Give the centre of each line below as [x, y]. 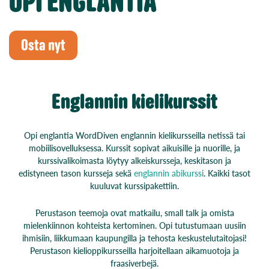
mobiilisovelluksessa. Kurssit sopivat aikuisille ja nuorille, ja [134, 147]
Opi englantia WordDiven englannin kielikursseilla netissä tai [134, 135]
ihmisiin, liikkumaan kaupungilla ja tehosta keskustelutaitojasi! [134, 237]
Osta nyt [43, 45]
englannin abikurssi [169, 173]
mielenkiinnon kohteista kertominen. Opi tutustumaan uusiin [134, 225]
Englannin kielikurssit [134, 101]
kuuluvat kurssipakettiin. [134, 185]
